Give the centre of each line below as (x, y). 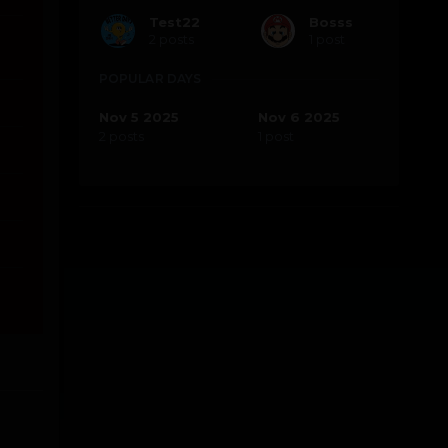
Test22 (174, 21)
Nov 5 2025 (138, 117)
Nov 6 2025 (298, 117)
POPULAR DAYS (150, 79)
